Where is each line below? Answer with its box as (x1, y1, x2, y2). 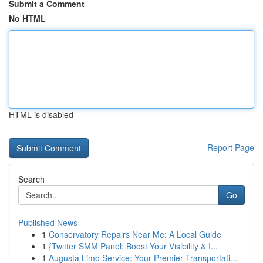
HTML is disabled (9, 109, 73, 120)
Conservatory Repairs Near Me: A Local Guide (49, 228, 221, 240)
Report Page (207, 141, 254, 153)
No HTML (9, 12, 46, 24)
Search (18, 173, 45, 185)
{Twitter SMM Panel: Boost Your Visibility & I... (49, 240, 218, 252)
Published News (18, 217, 77, 228)
